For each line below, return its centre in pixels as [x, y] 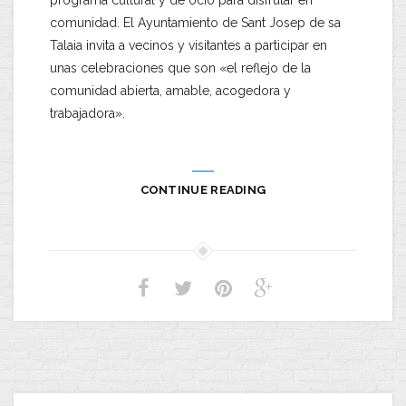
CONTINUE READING [203, 190]
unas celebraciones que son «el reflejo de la [180, 68]
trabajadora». [87, 113]
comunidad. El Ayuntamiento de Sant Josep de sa [195, 23]
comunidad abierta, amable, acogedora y [170, 91]
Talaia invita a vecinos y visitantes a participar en [188, 45]
